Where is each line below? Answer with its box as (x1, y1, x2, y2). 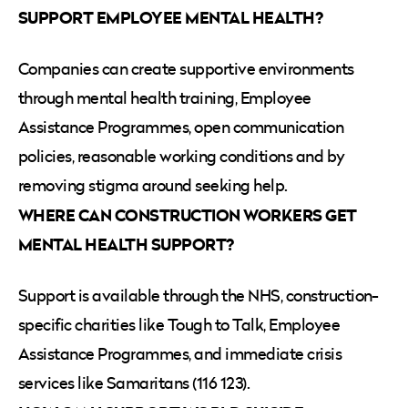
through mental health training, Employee (18, 86, 311, 109)
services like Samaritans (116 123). (18, 371, 250, 394)
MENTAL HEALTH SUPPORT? (18, 231, 234, 256)
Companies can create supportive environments (18, 56, 354, 80)
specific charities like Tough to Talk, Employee (18, 312, 341, 336)
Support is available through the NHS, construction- (18, 283, 379, 307)
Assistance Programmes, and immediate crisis (18, 342, 342, 365)
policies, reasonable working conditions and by (18, 144, 345, 168)
